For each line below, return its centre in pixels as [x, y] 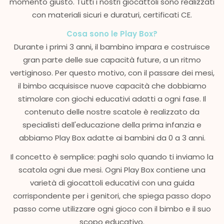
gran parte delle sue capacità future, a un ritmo [112, 59]
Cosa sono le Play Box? [112, 33]
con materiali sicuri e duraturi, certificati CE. [112, 14]
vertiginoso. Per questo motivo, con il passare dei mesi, [112, 72]
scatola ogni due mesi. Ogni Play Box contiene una [112, 169]
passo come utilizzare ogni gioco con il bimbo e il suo [112, 208]
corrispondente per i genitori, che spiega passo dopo [112, 195]
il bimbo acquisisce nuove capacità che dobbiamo [112, 85]
